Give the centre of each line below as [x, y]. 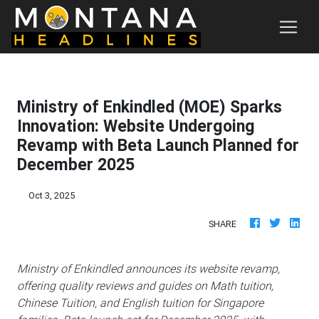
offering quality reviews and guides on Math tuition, [145, 286]
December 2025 [76, 164]
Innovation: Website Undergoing [136, 126]
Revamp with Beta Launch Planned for [158, 145]
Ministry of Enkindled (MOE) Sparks [150, 107]
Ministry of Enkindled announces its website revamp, [148, 268]
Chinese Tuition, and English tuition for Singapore [140, 303]
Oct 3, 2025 [52, 195]
